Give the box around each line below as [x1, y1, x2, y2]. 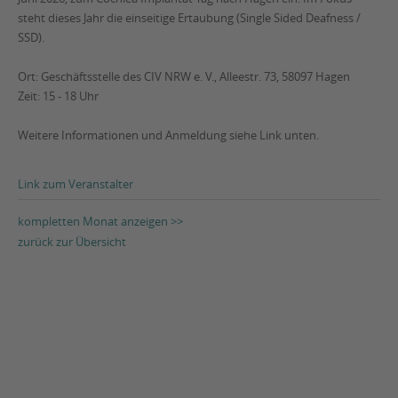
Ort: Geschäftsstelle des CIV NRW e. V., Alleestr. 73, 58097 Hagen [18, 68, 350, 84]
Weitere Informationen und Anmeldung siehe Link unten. [18, 127, 319, 143]
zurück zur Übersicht [18, 234, 126, 250]
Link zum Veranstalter [18, 176, 133, 192]
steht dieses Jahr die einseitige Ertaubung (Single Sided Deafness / [18, 10, 361, 26]
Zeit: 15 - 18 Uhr [18, 88, 99, 104]
